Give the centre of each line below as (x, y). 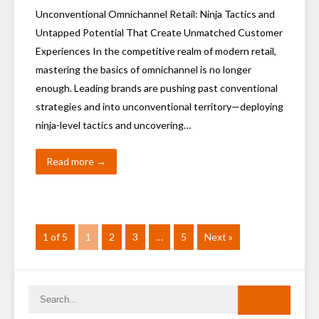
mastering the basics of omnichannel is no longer (143, 69)
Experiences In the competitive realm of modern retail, (156, 51)
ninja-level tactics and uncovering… (113, 125)
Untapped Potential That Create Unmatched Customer (159, 32)
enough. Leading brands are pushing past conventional (157, 88)
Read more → (76, 161)
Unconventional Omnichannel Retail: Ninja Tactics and (155, 14)
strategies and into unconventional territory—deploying (159, 106)
